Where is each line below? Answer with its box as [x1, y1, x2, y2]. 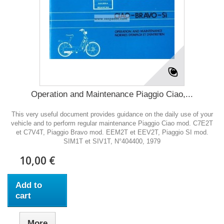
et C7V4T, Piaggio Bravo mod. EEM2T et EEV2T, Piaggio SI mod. [15, 128, 208, 136]
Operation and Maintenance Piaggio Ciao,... [31, 89, 193, 99]
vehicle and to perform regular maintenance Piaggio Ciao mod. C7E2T [11, 119, 213, 127]
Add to [15, 180, 42, 190]
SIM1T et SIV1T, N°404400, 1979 [63, 137, 160, 145]
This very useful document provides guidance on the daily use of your [11, 110, 213, 118]
